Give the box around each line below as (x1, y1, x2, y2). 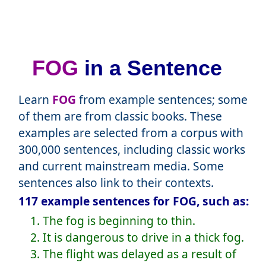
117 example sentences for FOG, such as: (18, 193, 249, 210)
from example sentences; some (75, 91, 248, 108)
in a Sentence (78, 56, 222, 81)
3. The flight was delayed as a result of (30, 246, 236, 262)
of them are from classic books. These (18, 108, 222, 125)
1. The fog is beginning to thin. (30, 213, 195, 229)
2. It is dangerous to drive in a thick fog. (30, 229, 244, 246)
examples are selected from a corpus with (18, 125, 243, 141)
